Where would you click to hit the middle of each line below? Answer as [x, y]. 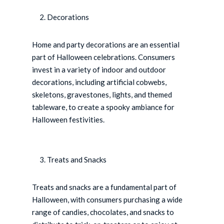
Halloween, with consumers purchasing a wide [107, 200]
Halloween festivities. [68, 120]
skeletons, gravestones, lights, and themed [102, 95]
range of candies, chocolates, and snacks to [103, 212]
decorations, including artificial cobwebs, [99, 82]
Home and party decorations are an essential [106, 45]
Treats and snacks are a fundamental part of [104, 187]
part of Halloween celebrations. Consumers [104, 57]
